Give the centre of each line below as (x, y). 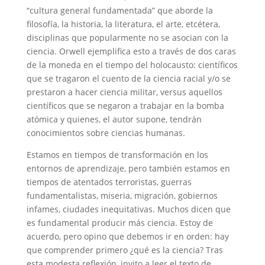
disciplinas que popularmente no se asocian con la (127, 37)
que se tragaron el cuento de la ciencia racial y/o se (128, 78)
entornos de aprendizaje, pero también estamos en (128, 168)
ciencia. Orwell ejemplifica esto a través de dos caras (131, 51)
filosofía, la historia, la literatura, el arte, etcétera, (123, 24)
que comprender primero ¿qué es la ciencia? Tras (125, 250)
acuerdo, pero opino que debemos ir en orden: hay (127, 236)
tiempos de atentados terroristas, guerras (109, 182)
